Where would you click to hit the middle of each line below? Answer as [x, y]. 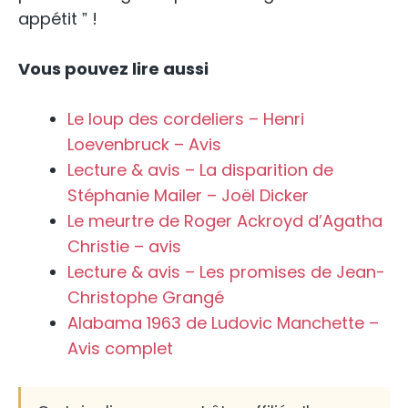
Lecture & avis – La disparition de [200, 169]
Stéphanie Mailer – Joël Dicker [188, 195]
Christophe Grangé [146, 297]
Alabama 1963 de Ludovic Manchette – [223, 322]
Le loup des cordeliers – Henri [186, 118]
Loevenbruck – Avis [144, 144]
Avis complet [120, 348]
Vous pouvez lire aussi [113, 68]
